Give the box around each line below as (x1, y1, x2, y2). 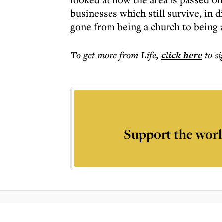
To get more (70, 48, 119, 61)
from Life (119, 48, 156, 61)
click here (161, 48, 202, 62)
